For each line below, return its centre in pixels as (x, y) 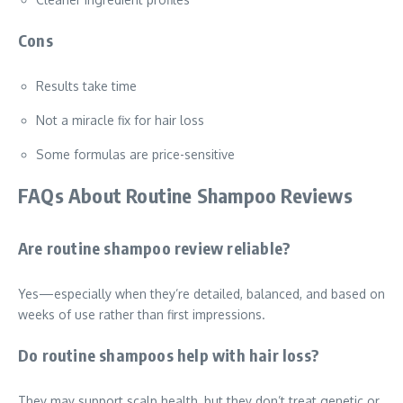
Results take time (86, 86)
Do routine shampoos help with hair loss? (169, 355)
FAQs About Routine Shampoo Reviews (185, 195)
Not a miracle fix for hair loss (120, 120)
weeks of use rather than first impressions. (142, 314)
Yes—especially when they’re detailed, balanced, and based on (201, 294)
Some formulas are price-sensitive (135, 154)
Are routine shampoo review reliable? (155, 248)
